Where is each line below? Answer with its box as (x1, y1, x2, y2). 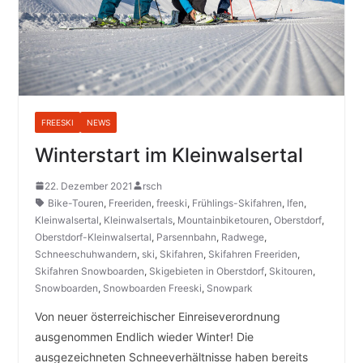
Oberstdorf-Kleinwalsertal (34, 230, 152, 243)
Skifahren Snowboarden (34, 264, 144, 277)
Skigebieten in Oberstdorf (148, 264, 264, 277)
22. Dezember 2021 (44, 179, 133, 192)
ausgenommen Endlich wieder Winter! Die (34, 329, 254, 344)
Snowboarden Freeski (102, 281, 202, 294)
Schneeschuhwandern (34, 247, 137, 260)
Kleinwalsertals (103, 213, 173, 226)
